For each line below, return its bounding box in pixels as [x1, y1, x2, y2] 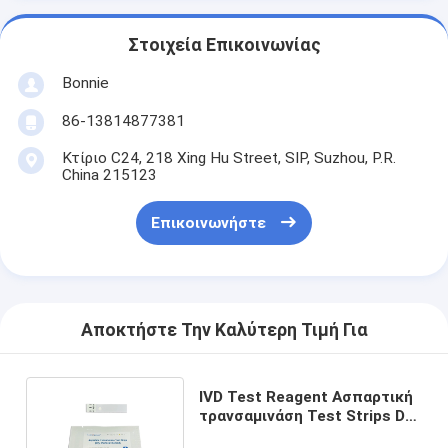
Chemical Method [199, 425, 330, 444]
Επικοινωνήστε [150, 214, 266, 233]
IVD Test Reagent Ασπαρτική [199, 387, 414, 406]
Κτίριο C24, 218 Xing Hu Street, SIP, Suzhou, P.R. [61, 148, 396, 167]
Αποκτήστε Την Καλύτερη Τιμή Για [80, 320, 368, 341]
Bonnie [61, 73, 109, 92]
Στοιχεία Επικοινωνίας [127, 35, 321, 56]
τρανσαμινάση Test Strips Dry [199, 406, 420, 425]
